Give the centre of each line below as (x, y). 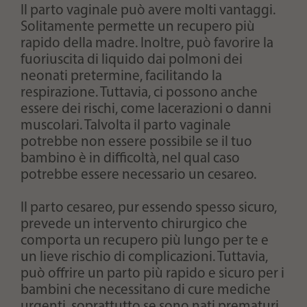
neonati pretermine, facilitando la (121, 76)
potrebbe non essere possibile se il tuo (136, 142)
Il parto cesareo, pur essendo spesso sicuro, (149, 208)
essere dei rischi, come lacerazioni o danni (146, 109)
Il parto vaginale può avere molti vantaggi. (148, 10)
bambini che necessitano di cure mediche (146, 290)
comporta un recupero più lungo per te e (145, 241)
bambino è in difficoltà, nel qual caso (130, 158)
